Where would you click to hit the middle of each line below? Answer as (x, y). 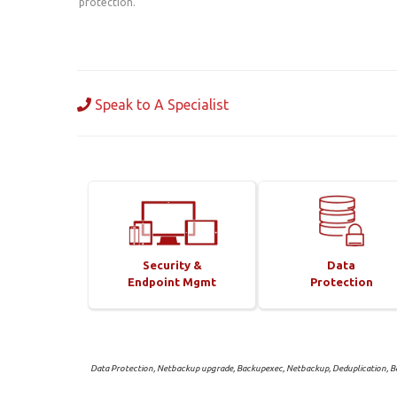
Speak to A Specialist (160, 104)
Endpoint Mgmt (172, 281)
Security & (172, 265)
